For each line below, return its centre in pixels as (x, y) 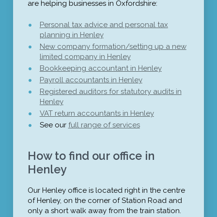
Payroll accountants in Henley (91, 80)
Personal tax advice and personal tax (104, 24)
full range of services (104, 125)
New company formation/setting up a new (113, 46)
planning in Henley (71, 35)
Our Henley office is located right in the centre (106, 191)
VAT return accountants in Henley (97, 113)
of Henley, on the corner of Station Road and (105, 201)
